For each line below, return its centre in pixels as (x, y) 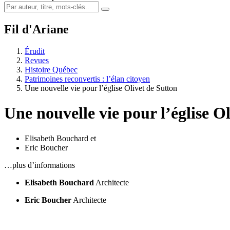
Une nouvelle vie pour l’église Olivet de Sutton (101, 88)
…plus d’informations (40, 165)
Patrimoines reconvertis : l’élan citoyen (87, 79)
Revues (37, 60)
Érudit (35, 51)
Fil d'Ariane (36, 29)
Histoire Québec (51, 69)
